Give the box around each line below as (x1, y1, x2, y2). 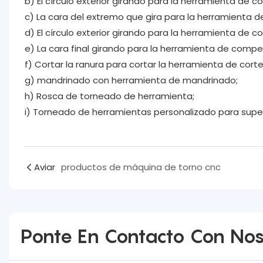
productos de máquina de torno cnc (60, 161, 221, 174)
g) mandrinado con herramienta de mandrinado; (24, 73, 238, 86)
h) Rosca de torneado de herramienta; (24, 89, 194, 102)
